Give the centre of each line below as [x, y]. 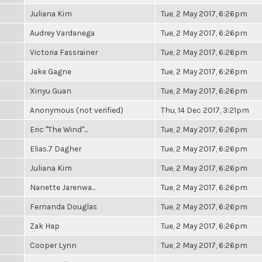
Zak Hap [45, 226]
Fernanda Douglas [63, 206]
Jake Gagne [51, 71]
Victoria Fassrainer [64, 52]
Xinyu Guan [51, 91]
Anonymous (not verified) [77, 110]
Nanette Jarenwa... [63, 187]
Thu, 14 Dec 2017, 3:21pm [205, 110]
